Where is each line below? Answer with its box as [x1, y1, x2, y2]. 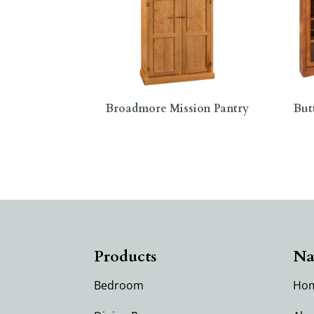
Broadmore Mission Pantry [105, 100, 249, 116]
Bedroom [94, 277, 144, 293]
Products [94, 245, 158, 267]
